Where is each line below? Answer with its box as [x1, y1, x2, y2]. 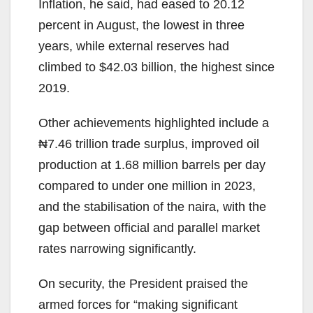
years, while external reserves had [38, 39, 229, 54]
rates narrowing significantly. [38, 242, 196, 256]
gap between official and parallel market [38, 221, 260, 235]
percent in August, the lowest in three [38, 18, 245, 33]
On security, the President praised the [38, 277, 248, 291]
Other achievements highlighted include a [38, 116, 269, 131]
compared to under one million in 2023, [38, 179, 256, 194]
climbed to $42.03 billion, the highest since [38, 60, 275, 75]
